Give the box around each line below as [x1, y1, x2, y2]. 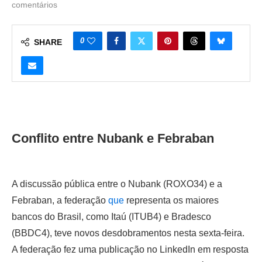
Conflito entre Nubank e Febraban [12, 130, 214, 146]
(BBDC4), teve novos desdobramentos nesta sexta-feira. [12, 227, 244, 238]
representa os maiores [124, 195, 219, 205]
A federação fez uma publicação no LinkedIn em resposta [12, 244, 249, 254]
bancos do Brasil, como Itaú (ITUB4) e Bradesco [12, 211, 211, 222]
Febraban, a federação [12, 195, 108, 205]
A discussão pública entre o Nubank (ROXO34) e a [12, 178, 222, 189]
